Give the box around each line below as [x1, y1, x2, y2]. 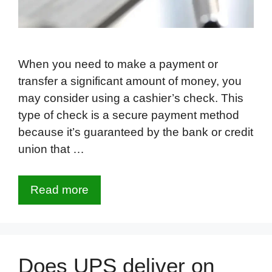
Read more [30, 183, 89, 196]
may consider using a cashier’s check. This [18, 92, 243, 105]
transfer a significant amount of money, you [18, 75, 242, 88]
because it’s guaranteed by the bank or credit [18, 126, 253, 139]
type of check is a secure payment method [18, 109, 239, 122]
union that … [18, 143, 84, 156]
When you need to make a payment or [18, 58, 218, 71]
